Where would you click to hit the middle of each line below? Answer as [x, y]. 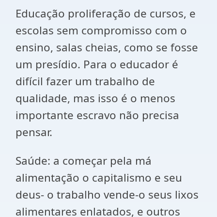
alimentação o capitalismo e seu [99, 178]
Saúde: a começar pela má [84, 161]
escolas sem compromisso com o [101, 30]
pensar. [34, 132]
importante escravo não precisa [97, 115]
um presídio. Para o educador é [97, 64]
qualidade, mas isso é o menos [95, 98]
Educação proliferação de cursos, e [106, 13]
